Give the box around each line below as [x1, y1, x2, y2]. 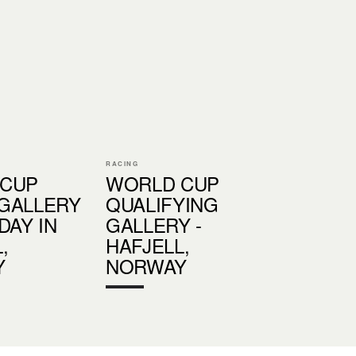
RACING [106, 158, 139, 168]
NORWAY [106, 251, 188, 280]
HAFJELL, [106, 230, 190, 259]
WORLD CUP [106, 168, 220, 197]
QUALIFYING [106, 189, 219, 218]
